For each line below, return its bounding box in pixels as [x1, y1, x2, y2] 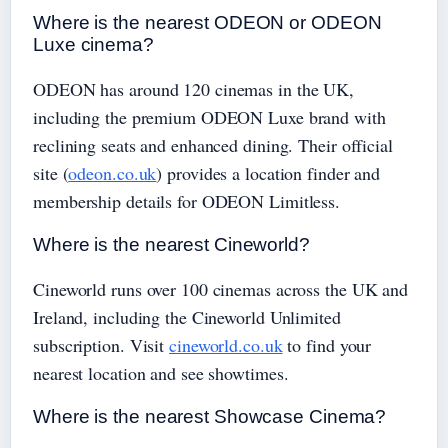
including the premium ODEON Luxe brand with [33, 105, 386, 130]
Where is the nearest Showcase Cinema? [33, 406, 387, 428]
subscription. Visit [33, 333, 170, 358]
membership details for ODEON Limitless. [33, 189, 341, 214]
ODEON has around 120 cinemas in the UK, [33, 77, 355, 102]
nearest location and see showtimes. [33, 361, 289, 386]
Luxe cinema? [33, 34, 154, 56]
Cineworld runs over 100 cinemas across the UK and [33, 277, 409, 302]
